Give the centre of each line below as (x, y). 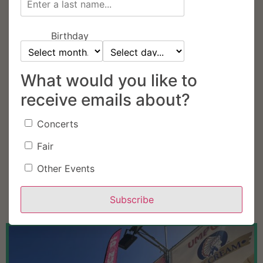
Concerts (58, 124)
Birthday (70, 36)
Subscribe (131, 200)
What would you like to (109, 80)
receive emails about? (105, 100)
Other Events (66, 168)
